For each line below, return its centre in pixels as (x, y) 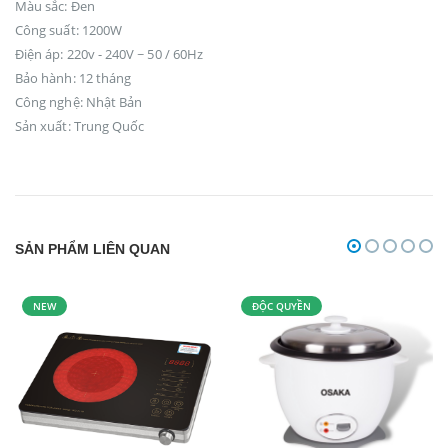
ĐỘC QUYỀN (282, 306)
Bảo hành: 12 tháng (73, 78)
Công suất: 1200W (69, 30)
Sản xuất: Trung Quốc (80, 126)
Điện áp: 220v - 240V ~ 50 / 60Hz (109, 54)
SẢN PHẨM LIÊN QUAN (92, 248)
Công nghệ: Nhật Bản (79, 102)
